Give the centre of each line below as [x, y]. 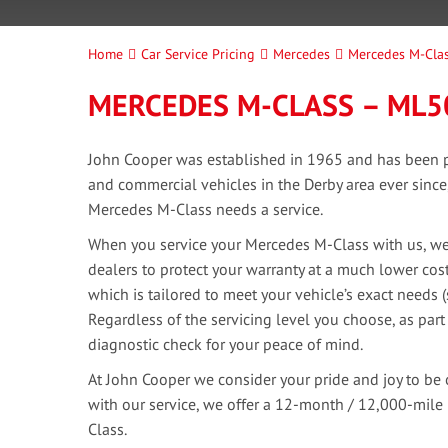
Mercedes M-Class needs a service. [205, 209]
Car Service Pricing [198, 54]
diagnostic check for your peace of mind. [225, 344]
